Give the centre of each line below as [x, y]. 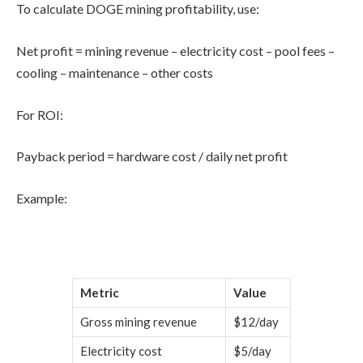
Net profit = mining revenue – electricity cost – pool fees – [175, 50]
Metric [100, 292]
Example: [42, 198]
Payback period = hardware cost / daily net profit [152, 156]
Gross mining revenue [139, 321]
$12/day [256, 321]
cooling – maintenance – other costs [115, 72]
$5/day [252, 350]
